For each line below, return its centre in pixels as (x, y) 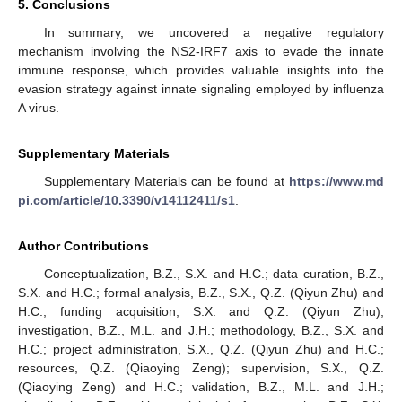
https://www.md (336, 182)
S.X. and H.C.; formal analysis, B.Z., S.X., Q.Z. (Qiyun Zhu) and (201, 293)
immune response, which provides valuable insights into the (201, 70)
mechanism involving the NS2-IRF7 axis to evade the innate (201, 52)
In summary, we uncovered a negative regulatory (214, 33)
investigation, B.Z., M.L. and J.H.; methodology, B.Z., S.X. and (201, 331)
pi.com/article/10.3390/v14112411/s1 (127, 201)
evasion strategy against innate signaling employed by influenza (201, 89)
